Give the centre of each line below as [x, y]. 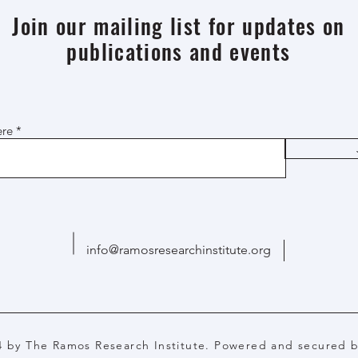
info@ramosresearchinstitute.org [178, 249]
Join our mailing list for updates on [179, 25]
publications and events [179, 51]
